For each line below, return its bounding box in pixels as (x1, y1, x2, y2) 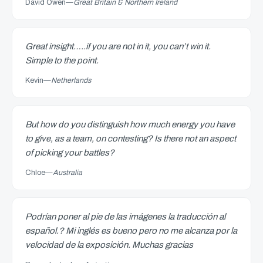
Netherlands (51, 76, 91, 85)
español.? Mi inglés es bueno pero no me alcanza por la (25, 226, 237, 235)
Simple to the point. (25, 56, 99, 65)
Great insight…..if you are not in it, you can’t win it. (25, 42, 211, 51)
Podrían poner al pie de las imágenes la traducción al (25, 212, 225, 221)
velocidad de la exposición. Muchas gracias (25, 240, 193, 249)
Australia (53, 168, 82, 177)
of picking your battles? (25, 148, 114, 157)
